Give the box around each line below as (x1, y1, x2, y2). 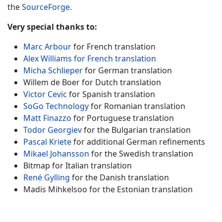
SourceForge (22, 1, 70, 12)
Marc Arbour (23, 41, 71, 52)
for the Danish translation (70, 172, 169, 183)
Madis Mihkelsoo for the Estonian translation (23, 184, 193, 195)
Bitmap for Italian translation (23, 160, 132, 171)
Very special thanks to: (7, 21, 97, 32)
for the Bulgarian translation (82, 124, 191, 135)
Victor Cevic (23, 89, 67, 100)
